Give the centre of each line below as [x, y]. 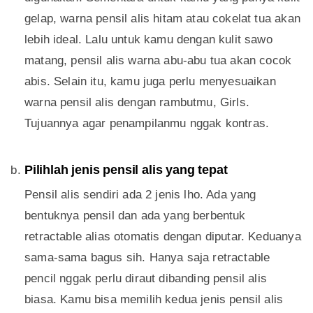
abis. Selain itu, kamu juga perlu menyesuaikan [150, 82]
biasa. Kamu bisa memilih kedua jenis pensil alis [154, 300]
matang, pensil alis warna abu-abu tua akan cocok [158, 61]
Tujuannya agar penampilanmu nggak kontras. [147, 124]
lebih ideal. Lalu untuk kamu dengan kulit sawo [148, 40]
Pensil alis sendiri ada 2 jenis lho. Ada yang [140, 195]
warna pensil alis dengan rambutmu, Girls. [137, 103]
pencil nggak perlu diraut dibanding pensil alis [146, 279]
